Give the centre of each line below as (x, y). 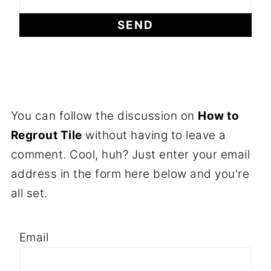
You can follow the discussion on (104, 116)
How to (219, 116)
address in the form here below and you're (130, 174)
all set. (29, 193)
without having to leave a (154, 135)
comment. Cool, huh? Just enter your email (130, 154)
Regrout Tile (46, 135)
